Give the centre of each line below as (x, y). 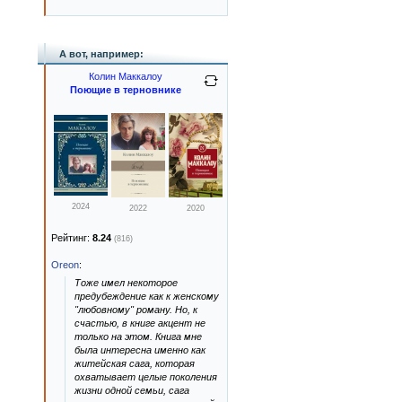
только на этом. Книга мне (138, 336)
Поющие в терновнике (126, 90)
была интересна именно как (140, 350)
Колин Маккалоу (126, 76)
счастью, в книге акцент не (140, 323)
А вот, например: (101, 54)
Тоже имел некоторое (126, 283)
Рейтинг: (72, 238)
